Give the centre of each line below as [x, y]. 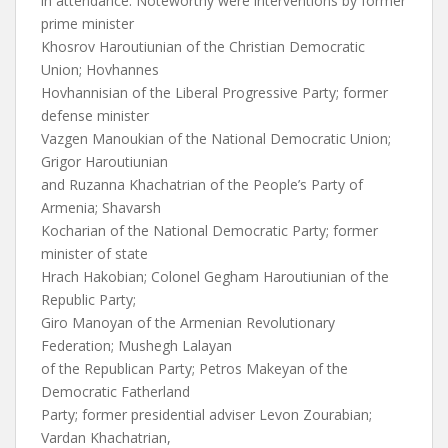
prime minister [87, 23]
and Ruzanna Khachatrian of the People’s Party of [202, 184]
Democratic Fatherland [115, 391]
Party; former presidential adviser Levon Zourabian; [206, 414]
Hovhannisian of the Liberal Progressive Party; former [214, 92]
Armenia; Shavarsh [101, 207]
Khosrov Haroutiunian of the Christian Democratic [203, 46]
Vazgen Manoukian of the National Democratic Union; [216, 138]
